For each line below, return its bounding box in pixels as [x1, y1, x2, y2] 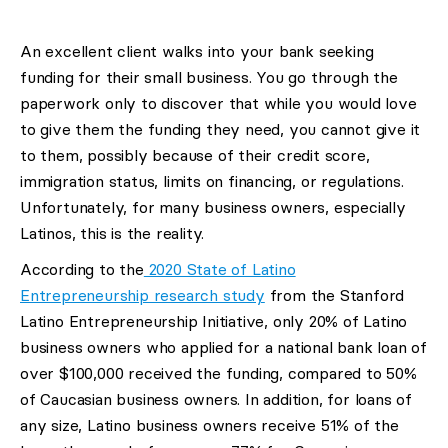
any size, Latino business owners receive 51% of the [20, 416, 399, 435]
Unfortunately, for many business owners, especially [20, 198, 406, 217]
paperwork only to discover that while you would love [20, 94, 417, 113]
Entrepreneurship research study [20, 286, 265, 305]
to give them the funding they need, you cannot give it [20, 120, 421, 139]
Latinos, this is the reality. [20, 224, 205, 243]
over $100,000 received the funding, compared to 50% [20, 364, 417, 383]
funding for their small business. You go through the [20, 68, 398, 87]
